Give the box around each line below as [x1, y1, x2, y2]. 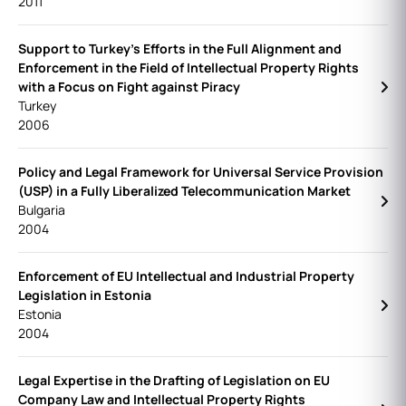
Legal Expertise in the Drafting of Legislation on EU [18, 372, 330, 389]
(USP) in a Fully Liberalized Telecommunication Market [18, 182, 351, 199]
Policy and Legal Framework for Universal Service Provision [18, 163, 383, 180]
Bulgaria [18, 201, 65, 218]
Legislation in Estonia [18, 286, 151, 304]
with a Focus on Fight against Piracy [18, 78, 240, 95]
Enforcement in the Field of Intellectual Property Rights [18, 59, 359, 76]
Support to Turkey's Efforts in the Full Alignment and [18, 40, 342, 57]
